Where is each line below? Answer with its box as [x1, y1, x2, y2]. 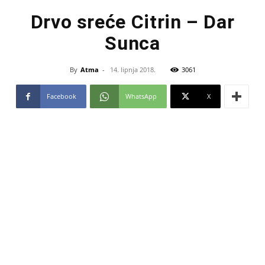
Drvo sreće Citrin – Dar [30, 11, 235, 33]
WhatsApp [125, 92, 157, 101]
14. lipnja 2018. [109, 65, 156, 74]
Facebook [47, 92, 76, 101]
